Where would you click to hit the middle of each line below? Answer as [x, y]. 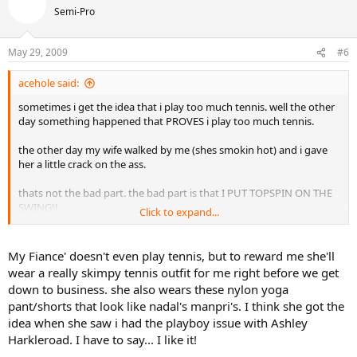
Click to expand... [179, 212]
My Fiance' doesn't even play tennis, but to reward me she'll [171, 255]
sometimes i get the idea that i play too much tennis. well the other [177, 107]
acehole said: [49, 83]
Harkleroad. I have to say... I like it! [102, 339]
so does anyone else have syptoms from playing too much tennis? [175, 236]
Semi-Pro [75, 11]
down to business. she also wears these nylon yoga [148, 289]
